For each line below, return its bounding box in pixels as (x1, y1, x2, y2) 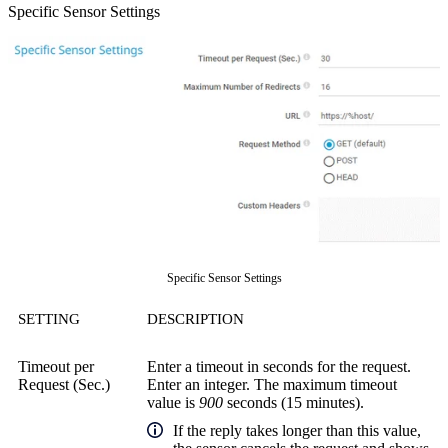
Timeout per (18, 358, 94, 375)
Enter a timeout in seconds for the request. (147, 358, 411, 375)
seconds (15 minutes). (223, 394, 364, 411)
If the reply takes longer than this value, (173, 422, 421, 439)
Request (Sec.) (18, 376, 110, 393)
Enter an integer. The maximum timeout (147, 376, 397, 393)
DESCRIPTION (147, 311, 244, 327)
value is (147, 394, 199, 411)
